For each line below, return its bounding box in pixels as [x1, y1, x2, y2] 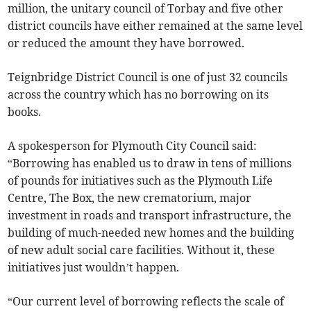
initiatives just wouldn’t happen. [8, 260, 180, 275]
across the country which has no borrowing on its [8, 87, 269, 102]
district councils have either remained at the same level [8, 19, 303, 33]
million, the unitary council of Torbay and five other [8, 1, 284, 16]
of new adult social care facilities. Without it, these [8, 243, 276, 258]
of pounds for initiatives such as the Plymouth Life [8, 174, 274, 188]
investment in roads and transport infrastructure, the [8, 208, 292, 223]
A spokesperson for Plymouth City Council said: [8, 139, 258, 153]
